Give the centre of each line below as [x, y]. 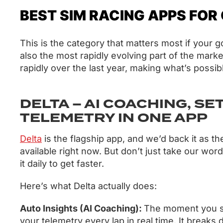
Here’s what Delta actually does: [88, 186]
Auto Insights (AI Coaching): [82, 208]
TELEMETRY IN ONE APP [114, 118]
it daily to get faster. [62, 163]
